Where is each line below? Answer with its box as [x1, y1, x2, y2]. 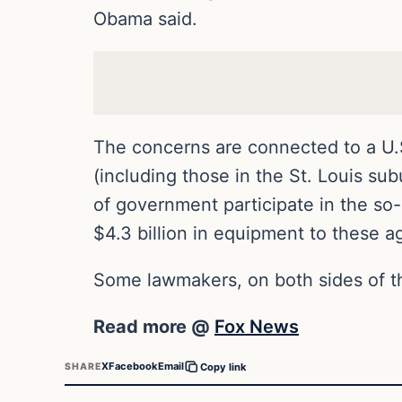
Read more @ [93, 315, 214, 337]
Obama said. [93, 7, 197, 30]
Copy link [200, 360, 248, 373]
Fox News [214, 315, 299, 337]
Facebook [109, 360, 159, 373]
